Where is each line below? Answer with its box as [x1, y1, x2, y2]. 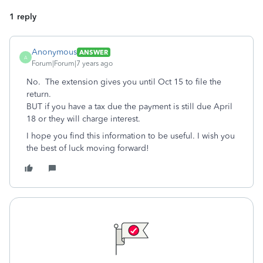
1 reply [9, 12, 36, 22]
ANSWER [79, 48, 108, 56]
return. [26, 89, 51, 99]
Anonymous [32, 47, 77, 57]
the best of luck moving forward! [26, 143, 151, 153]
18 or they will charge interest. [26, 114, 140, 124]
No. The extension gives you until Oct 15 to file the [26, 77, 221, 87]
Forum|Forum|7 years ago [32, 59, 113, 68]
